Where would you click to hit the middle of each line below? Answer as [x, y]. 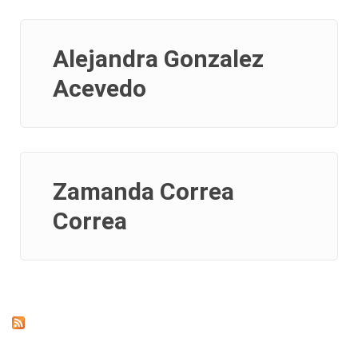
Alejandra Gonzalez [158, 59]
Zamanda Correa [143, 192]
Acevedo [99, 89]
